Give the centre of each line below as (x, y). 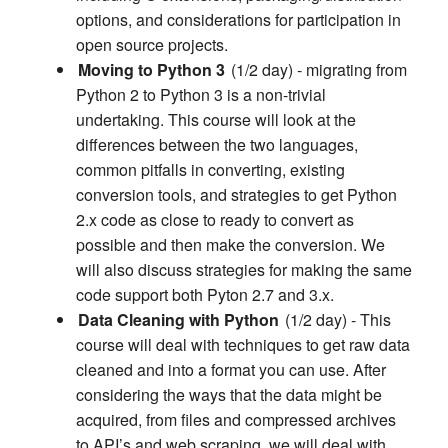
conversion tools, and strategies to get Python (236, 195)
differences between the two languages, (217, 145)
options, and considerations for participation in (238, 20)
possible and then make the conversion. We (230, 245)
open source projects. (152, 45)
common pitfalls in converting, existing (210, 170)
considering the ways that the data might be (229, 395)
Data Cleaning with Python (178, 320)
